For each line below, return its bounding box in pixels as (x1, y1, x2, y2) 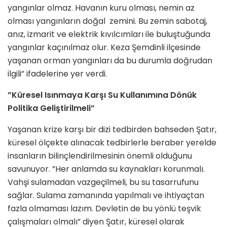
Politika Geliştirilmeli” (8, 102, 95, 115)
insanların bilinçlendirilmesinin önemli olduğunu (8, 150, 192, 162)
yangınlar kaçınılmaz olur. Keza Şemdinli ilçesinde (8, 42, 201, 54)
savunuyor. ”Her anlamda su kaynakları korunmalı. (8, 163, 205, 175)
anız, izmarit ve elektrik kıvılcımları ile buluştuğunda (8, 28, 210, 41)
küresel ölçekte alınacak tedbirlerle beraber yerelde (8, 137, 216, 149)
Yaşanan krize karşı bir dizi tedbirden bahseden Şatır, (8, 124, 216, 136)
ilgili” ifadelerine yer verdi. (8, 68, 107, 80)
